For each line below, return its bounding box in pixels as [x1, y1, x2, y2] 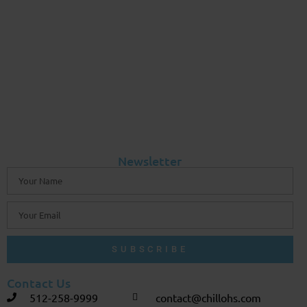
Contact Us [6, 274, 71, 291]
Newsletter [118, 152, 182, 169]
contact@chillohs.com [155, 290, 261, 304]
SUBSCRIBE [111, 244, 188, 255]
